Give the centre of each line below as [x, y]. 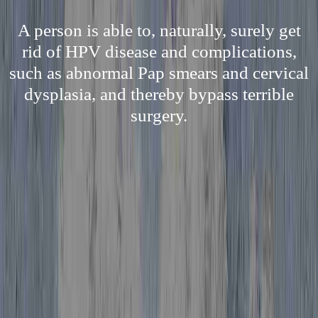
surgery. [159, 115]
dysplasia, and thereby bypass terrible [159, 94]
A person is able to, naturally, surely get [159, 30]
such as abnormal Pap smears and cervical [159, 73]
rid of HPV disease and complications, [159, 51]
